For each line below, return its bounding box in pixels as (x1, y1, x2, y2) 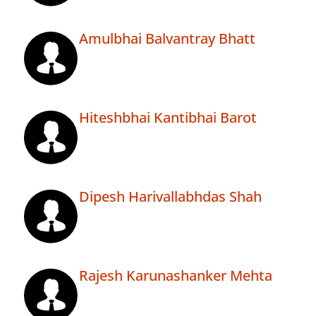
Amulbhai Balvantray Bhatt (79, 29, 255, 49)
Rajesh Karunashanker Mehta (79, 266, 272, 286)
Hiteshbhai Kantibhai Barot (79, 108, 257, 128)
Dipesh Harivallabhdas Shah (79, 187, 262, 207)
